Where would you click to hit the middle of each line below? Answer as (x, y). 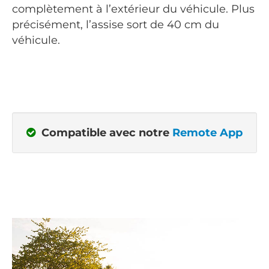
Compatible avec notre (105, 132)
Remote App (207, 132)
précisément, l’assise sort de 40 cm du (116, 24)
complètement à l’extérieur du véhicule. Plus (133, 9)
